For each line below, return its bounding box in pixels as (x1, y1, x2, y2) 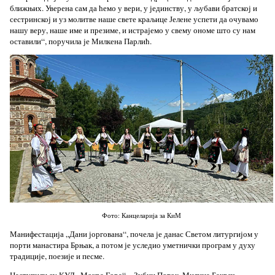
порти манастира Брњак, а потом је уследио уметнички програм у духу (9, 239, 255, 250)
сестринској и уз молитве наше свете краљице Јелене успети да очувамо (9, 13, 258, 25)
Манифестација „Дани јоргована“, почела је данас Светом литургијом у (9, 228, 258, 239)
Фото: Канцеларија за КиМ (101, 211, 181, 220)
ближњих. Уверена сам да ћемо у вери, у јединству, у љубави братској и (9, 2, 257, 14)
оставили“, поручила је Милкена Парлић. (9, 35, 152, 47)
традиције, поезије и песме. (9, 250, 104, 261)
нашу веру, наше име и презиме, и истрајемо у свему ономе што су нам (9, 24, 255, 36)
